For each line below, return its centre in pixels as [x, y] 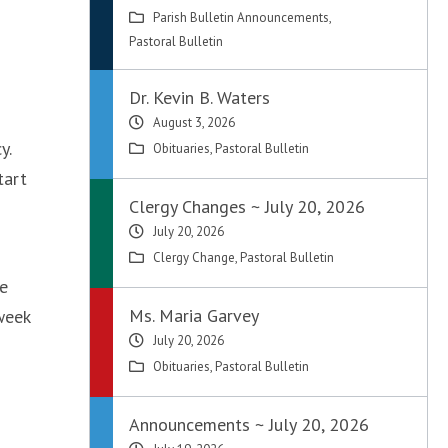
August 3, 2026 [194, 122]
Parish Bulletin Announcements [241, 17]
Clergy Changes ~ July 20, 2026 [247, 206]
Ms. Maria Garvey [194, 315]
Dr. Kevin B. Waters [200, 97]
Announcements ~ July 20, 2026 [249, 424]
